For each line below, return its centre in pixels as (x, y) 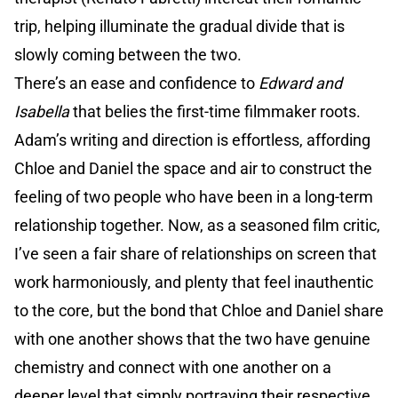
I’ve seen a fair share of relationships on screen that (195, 254)
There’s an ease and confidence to (136, 84)
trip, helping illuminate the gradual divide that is (179, 27)
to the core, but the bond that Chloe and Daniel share (199, 311)
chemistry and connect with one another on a (173, 368)
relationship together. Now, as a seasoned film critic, (197, 226)
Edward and (300, 84)
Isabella (42, 112)
